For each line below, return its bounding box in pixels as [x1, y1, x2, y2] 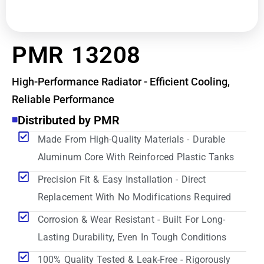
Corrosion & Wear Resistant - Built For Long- [38, 214, 226, 226]
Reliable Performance [12, 93, 114, 106]
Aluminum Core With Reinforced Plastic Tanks [38, 151, 235, 163]
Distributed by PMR [18, 113, 120, 128]
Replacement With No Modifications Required [38, 192, 232, 203]
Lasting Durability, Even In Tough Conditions [38, 232, 227, 243]
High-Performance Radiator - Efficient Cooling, [12, 75, 230, 88]
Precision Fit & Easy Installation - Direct [38, 174, 206, 186]
